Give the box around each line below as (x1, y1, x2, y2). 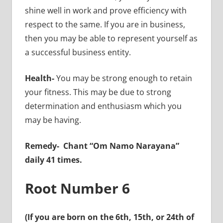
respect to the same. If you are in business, (24, 18, 185, 30)
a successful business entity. (24, 46, 131, 58)
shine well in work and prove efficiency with (24, 4, 187, 16)
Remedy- (24, 140, 61, 151)
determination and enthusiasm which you (24, 100, 182, 111)
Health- (24, 72, 56, 84)
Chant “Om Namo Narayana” (63, 140, 179, 151)
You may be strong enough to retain (56, 72, 192, 84)
